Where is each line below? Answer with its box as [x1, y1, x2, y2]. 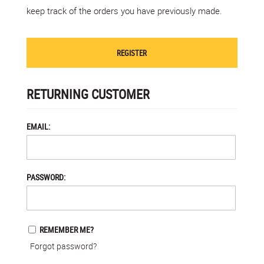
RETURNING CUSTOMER [26, 85, 150, 103]
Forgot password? [29, 240, 97, 252]
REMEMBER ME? [39, 224, 94, 235]
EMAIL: [26, 121, 50, 132]
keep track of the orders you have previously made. [26, 5, 222, 16]
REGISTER [117, 47, 147, 58]
